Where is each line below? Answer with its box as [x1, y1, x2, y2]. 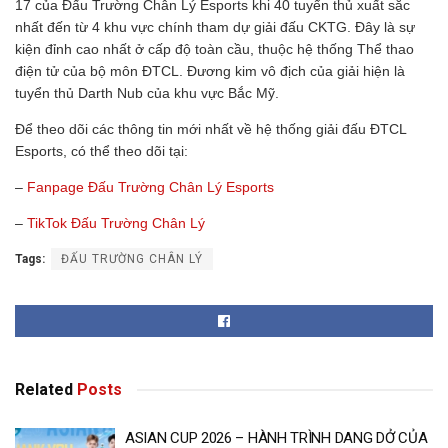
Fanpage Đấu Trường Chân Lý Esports [27, 178, 274, 195]
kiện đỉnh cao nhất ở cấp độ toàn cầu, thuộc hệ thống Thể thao [15, 40, 414, 57]
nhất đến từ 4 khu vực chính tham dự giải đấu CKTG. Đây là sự [15, 18, 415, 35]
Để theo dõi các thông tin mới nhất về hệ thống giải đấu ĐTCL [15, 120, 406, 137]
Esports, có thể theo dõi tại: [15, 142, 192, 159]
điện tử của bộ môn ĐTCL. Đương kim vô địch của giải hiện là [15, 62, 405, 79]
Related [15, 379, 73, 399]
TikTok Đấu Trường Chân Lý [27, 214, 205, 231]
